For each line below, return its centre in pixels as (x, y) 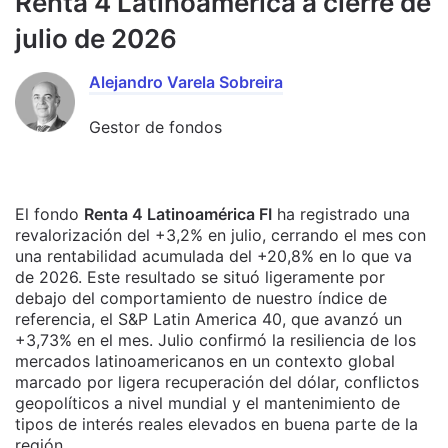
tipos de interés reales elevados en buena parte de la (216, 424)
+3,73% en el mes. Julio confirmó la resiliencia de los (215, 340)
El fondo (49, 214)
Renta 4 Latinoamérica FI (178, 214)
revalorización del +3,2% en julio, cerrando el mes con (220, 235)
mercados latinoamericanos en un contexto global (205, 361)
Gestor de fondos (155, 127)
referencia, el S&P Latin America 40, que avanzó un (208, 319)
